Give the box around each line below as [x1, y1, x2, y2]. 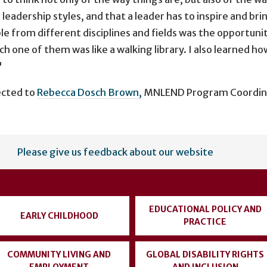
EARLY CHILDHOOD [20, 210, 98, 221]
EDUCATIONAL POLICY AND [148, 204, 262, 215]
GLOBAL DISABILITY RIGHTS [146, 249, 264, 260]
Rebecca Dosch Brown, [37, 86, 142, 98]
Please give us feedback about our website [17, 146, 213, 158]
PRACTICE [184, 216, 226, 227]
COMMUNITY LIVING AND [7, 249, 111, 260]
